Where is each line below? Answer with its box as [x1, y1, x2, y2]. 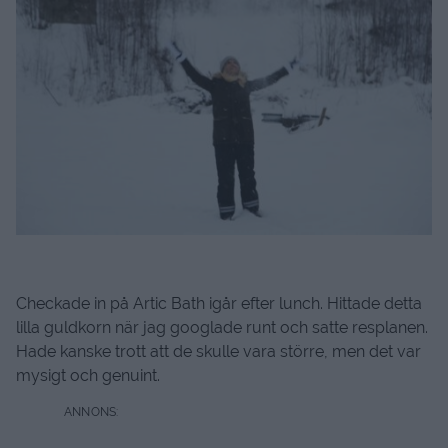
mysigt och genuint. [16, 366, 160, 386]
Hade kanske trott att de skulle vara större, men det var [16, 342, 421, 362]
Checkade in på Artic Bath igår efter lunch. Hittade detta [16, 294, 422, 314]
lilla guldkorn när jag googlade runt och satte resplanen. [16, 318, 428, 338]
